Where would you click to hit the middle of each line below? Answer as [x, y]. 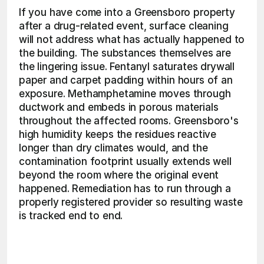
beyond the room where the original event [119, 175]
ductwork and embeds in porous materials [119, 107]
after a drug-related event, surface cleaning [124, 26]
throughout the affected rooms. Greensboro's [129, 121]
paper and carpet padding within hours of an [126, 80]
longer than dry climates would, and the [113, 148]
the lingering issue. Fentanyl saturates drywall [127, 67]
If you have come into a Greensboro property [127, 12]
